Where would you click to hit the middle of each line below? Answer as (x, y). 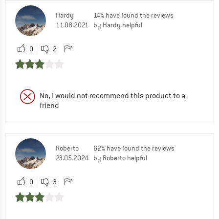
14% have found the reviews (133, 15)
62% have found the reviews (134, 148)
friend (49, 105)
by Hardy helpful (118, 25)
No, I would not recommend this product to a (112, 96)
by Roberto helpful (120, 158)
